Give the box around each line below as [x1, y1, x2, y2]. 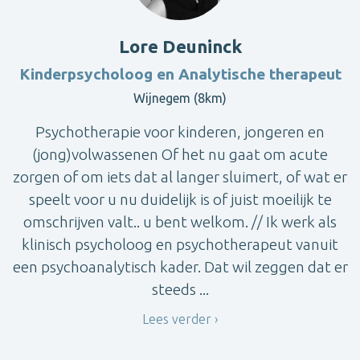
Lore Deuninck [118, 35, 242, 56]
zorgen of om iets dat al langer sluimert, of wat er [13, 167, 347, 186]
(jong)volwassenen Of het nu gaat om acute [32, 145, 328, 163]
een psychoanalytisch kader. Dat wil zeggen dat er [12, 257, 348, 276]
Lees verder [142, 312, 211, 327]
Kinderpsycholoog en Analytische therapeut [18, 64, 342, 83]
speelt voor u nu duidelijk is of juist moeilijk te [28, 190, 332, 208]
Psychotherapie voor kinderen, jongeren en [35, 122, 325, 141]
